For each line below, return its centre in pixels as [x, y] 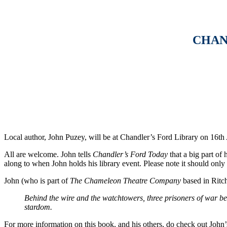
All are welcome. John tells [48, 154]
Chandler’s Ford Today [130, 154]
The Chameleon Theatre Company [125, 180]
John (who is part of [37, 180]
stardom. [38, 207]
